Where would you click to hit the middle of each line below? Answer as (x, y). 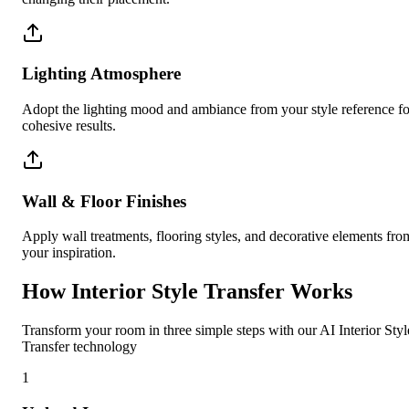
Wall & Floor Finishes (104, 201)
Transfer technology (79, 347)
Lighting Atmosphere (101, 74)
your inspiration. (69, 253)
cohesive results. (69, 125)
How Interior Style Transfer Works (187, 292)
